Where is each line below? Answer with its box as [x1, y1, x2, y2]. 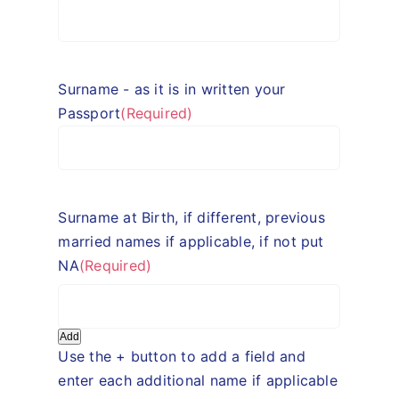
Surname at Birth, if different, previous [58, 208, 325, 227]
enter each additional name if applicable [58, 370, 338, 389]
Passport [58, 104, 121, 123]
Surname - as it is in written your [58, 80, 286, 99]
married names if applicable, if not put [58, 232, 324, 251]
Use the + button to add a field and [58, 346, 305, 365]
